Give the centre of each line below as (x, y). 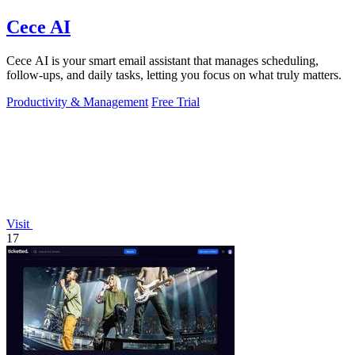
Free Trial (176, 101)
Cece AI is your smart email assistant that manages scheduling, (162, 60)
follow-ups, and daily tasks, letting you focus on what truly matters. (174, 74)
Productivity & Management (77, 101)
